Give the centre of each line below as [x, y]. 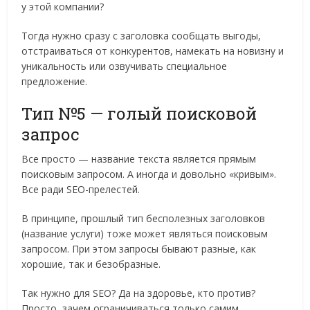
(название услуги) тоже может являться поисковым [145, 234]
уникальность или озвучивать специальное [125, 66]
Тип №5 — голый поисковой [139, 114]
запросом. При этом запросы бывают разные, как [139, 249]
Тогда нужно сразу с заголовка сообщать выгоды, [142, 36]
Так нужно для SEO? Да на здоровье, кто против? [139, 293]
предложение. [55, 82]
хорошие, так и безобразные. [91, 264]
